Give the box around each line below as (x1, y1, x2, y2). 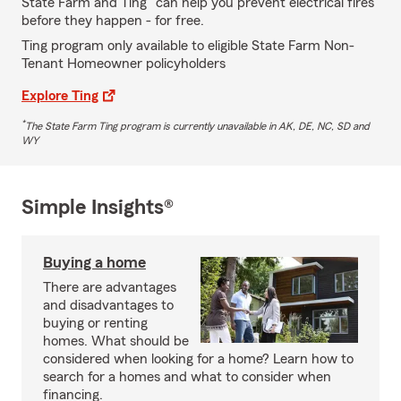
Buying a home (43, 253, 146, 270)
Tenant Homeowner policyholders (21, 55, 226, 71)
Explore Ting (21, 88, 98, 103)
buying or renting (43, 315, 148, 330)
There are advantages (43, 279, 176, 294)
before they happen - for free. (21, 13, 204, 28)
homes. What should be (43, 333, 189, 348)
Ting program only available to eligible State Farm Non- (21, 38, 354, 53)
